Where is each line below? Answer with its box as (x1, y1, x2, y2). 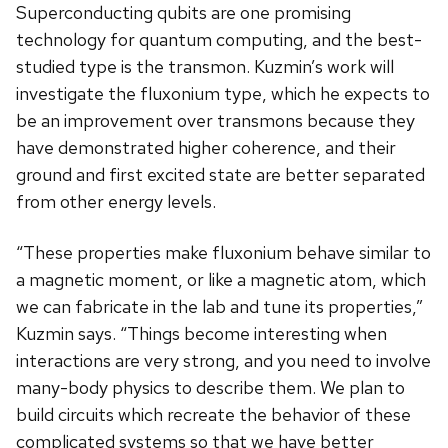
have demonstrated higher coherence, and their (16, 135, 396, 159)
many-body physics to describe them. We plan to (16, 375, 405, 399)
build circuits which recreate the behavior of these (16, 402, 411, 426)
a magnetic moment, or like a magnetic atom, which (16, 267, 426, 291)
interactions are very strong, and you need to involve (16, 348, 431, 372)
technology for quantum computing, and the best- (16, 27, 422, 51)
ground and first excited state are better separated (16, 162, 425, 186)
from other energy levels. (16, 189, 216, 213)
